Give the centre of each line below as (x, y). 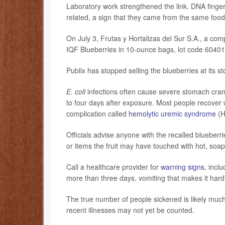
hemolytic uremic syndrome (172, 113)
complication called (97, 113)
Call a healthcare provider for (114, 166)
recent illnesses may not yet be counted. (131, 210)
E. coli (76, 91)
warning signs (183, 166)
